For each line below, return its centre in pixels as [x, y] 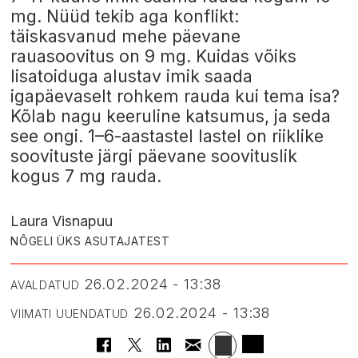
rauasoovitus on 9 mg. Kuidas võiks [154, 57]
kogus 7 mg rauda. [86, 177]
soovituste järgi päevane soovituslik [154, 157]
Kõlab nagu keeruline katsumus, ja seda [171, 117]
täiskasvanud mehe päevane [126, 37]
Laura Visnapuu [62, 221]
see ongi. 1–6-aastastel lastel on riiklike [167, 137]
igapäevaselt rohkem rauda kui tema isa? [175, 97]
